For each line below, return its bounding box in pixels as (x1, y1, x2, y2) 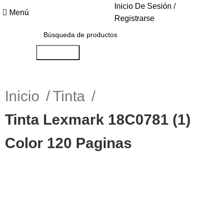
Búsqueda (40, 48, 76, 57)
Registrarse (114, 14, 154, 22)
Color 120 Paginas (5, 135, 132, 151)
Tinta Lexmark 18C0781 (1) (5, 111, 191, 128)
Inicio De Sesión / (114, 2, 175, 10)
